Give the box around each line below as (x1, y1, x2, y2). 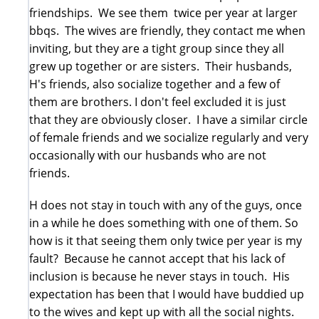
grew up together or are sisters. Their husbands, (29, 58, 292, 74)
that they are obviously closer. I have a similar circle (29, 111, 308, 127)
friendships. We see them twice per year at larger (29, 4, 298, 21)
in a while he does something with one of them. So (29, 214, 298, 231)
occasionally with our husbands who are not (29, 147, 266, 163)
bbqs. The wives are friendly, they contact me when (29, 22, 305, 38)
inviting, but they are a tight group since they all (29, 40, 284, 56)
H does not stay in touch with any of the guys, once (29, 197, 302, 213)
